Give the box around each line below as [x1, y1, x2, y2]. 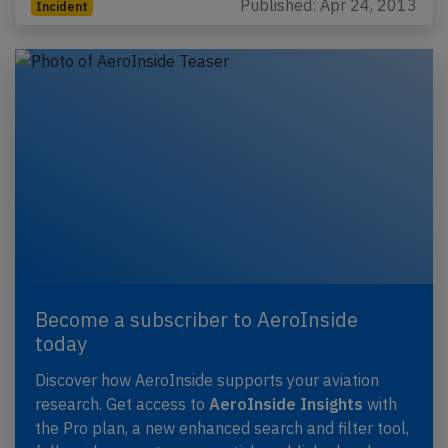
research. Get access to [35, 394, 209, 415]
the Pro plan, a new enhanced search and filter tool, [35, 418, 409, 439]
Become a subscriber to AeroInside [35, 306, 358, 334]
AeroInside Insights [209, 394, 363, 415]
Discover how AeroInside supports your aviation [35, 370, 379, 391]
